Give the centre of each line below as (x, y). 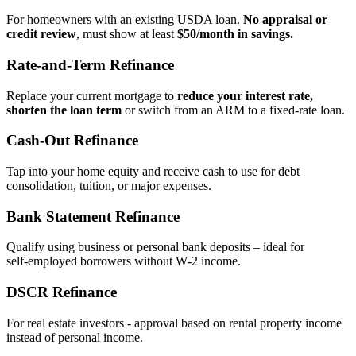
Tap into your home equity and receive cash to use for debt (153, 172)
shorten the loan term (64, 110)
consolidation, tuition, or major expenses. (109, 186)
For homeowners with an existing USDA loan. (125, 20)
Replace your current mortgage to (92, 95)
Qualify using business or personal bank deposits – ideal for (155, 247)
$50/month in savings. (235, 34)
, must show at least (127, 34)
